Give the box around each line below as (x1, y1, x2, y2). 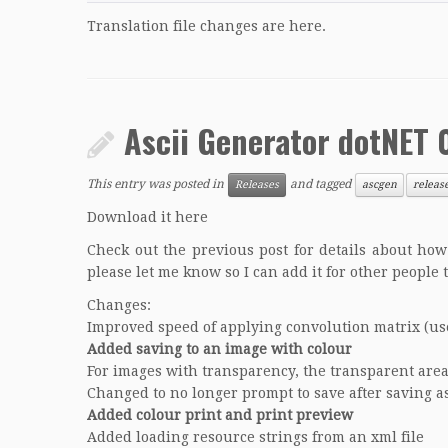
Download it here (87, 209, 208, 225)
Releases (235, 178, 279, 191)
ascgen (362, 178, 397, 191)
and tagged (287, 177, 354, 192)
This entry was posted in (87, 177, 227, 192)
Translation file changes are (87, 18, 289, 34)
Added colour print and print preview (87, 407, 353, 423)
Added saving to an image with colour (87, 341, 352, 357)
